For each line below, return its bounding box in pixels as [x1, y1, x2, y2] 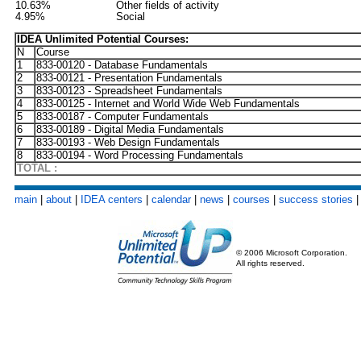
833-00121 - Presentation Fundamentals [36, 72, 222, 84]
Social [116, 10, 145, 23]
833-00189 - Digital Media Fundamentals [36, 123, 224, 135]
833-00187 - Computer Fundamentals [36, 110, 209, 122]
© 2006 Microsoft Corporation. [235, 248, 347, 257]
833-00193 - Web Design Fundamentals [36, 136, 220, 148]
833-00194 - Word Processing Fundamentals [36, 149, 243, 161]
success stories [279, 193, 353, 205]
